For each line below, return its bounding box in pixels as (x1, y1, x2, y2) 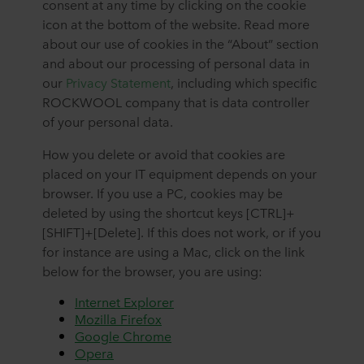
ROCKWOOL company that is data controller (42, 93, 310, 110)
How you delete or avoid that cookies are (42, 145, 285, 162)
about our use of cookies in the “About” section (42, 34, 318, 52)
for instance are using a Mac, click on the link (42, 242, 305, 260)
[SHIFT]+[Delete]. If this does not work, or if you (42, 223, 321, 240)
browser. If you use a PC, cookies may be (42, 184, 283, 201)
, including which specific (171, 73, 317, 91)
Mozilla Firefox (75, 310, 162, 327)
